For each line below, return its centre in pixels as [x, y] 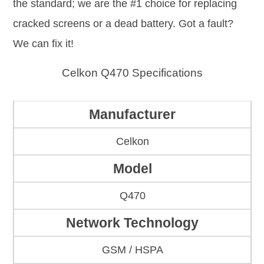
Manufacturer [132, 115]
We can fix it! [43, 43]
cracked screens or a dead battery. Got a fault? [123, 23]
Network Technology [132, 223]
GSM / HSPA [132, 250]
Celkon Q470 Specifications [132, 72]
